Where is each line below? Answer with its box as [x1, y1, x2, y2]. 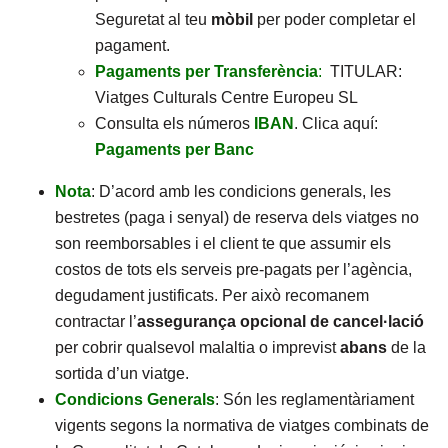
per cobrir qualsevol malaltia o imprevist [55, 339, 340, 356]
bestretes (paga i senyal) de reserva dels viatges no [55, 209, 419, 226]
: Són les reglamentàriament [215, 391, 414, 408]
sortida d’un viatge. [55, 365, 189, 382]
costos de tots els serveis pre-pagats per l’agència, [55, 261, 412, 278]
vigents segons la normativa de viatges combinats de [55, 417, 429, 434]
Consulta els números [95, 115, 254, 132]
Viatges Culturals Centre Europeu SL [95, 89, 358, 106]
